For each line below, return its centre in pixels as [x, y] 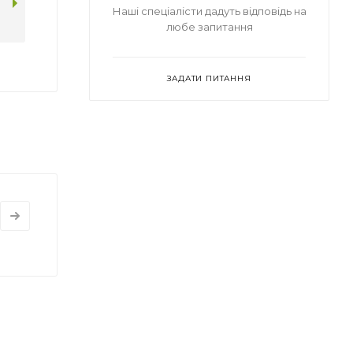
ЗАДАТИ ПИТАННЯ [209, 78]
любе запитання [209, 26]
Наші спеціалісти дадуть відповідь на [209, 11]
